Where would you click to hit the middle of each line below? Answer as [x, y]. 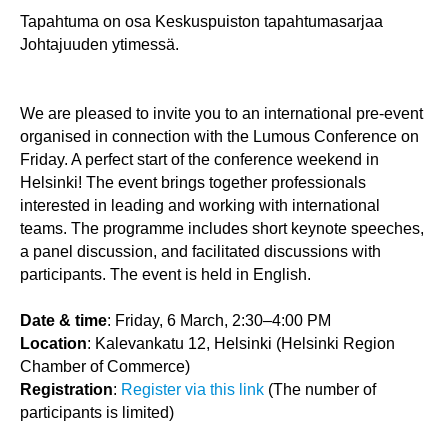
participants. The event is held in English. [165, 274]
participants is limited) [97, 412]
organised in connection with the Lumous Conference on [219, 136]
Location [53, 343]
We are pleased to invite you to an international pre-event [221, 113]
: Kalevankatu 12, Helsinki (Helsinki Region [241, 343]
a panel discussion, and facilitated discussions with [200, 251]
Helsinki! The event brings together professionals [193, 182]
